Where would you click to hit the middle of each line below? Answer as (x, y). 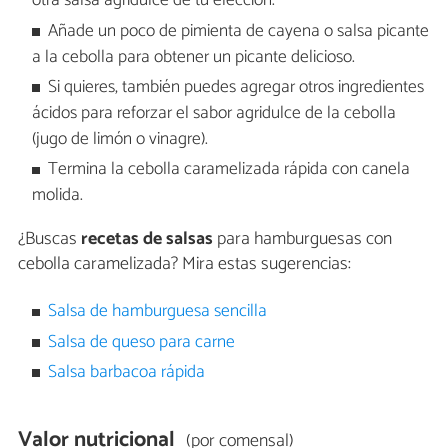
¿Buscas (49, 239)
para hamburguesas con (302, 239)
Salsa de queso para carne (142, 342)
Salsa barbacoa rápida (127, 373)
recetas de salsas (147, 239)
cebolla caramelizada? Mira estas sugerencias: (184, 264)
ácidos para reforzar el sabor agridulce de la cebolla (213, 114)
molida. (57, 196)
